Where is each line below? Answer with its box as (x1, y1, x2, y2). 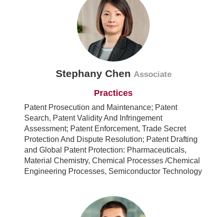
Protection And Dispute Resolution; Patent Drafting (24, 135, 198, 144)
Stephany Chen (55, 68, 134, 79)
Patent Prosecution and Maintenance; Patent (24, 103, 177, 112)
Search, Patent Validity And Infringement (24, 114, 162, 123)
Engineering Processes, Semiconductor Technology (24, 167, 202, 176)
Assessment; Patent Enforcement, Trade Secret (24, 124, 186, 133)
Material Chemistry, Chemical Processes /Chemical (24, 156, 200, 165)
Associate (133, 70, 171, 79)
